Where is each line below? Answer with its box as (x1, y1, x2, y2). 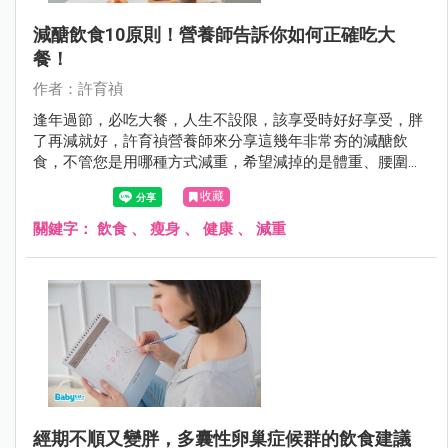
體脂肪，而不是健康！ (33, 174, 183, 193)
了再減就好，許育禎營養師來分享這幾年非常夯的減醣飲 (33, 132, 408, 151)
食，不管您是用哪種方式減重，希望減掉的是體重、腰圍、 (33, 153, 423, 172)
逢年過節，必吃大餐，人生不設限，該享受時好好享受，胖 (33, 111, 423, 130)
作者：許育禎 (33, 80, 123, 99)
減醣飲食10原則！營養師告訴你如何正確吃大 (33, 24, 395, 46)
